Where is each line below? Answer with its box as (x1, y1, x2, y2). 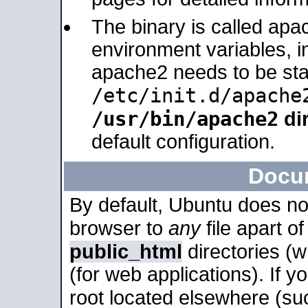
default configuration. (91, 131, 275, 153)
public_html (69, 241, 182, 263)
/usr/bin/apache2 (91, 107, 278, 131)
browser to (69, 217, 168, 239)
